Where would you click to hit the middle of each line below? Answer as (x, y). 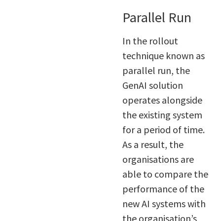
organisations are (158, 159)
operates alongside (162, 100)
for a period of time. (163, 129)
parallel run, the (156, 70)
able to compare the (165, 174)
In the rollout (150, 40)
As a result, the (153, 144)
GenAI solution (152, 85)
